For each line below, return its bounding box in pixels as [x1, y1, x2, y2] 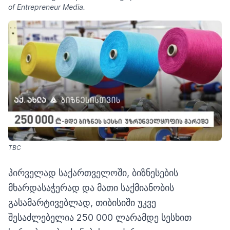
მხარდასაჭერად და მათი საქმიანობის [8, 182, 174, 193]
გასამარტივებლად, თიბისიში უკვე [8, 197, 156, 208]
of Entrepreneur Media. [8, 3, 85, 11]
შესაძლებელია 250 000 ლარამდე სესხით [8, 212, 191, 223]
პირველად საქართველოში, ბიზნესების [8, 167, 178, 178]
